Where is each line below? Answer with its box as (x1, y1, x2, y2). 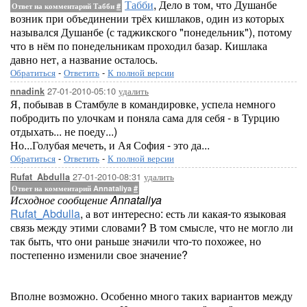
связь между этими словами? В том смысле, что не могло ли (10, 219, 293, 235)
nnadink (10, 85, 45, 97)
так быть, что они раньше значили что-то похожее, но (10, 233, 261, 249)
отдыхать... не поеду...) (10, 123, 117, 139)
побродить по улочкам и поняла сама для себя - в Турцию (10, 110, 280, 125)
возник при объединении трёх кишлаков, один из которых (10, 10, 284, 26)
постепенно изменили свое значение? (10, 247, 188, 262)
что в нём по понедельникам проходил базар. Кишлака (10, 38, 267, 53)
